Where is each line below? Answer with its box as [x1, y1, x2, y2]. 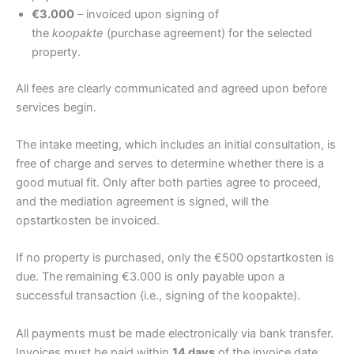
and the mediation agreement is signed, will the [16, 194, 269, 209]
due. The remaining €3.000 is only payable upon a [16, 269, 284, 284]
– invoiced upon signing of [74, 6, 219, 21]
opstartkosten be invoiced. [16, 213, 160, 228]
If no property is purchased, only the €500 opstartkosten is [16, 250, 334, 265]
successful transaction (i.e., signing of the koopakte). [16, 288, 300, 303]
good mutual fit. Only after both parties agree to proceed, [16, 175, 321, 190]
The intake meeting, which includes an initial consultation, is [16, 137, 336, 152]
